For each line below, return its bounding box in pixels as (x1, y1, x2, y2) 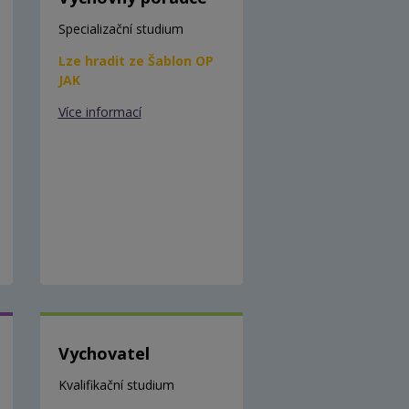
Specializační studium (58, 19, 184, 37)
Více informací (58, 102, 142, 121)
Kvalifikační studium (58, 375, 174, 393)
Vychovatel (58, 341, 150, 364)
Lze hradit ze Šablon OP (58, 51, 214, 69)
